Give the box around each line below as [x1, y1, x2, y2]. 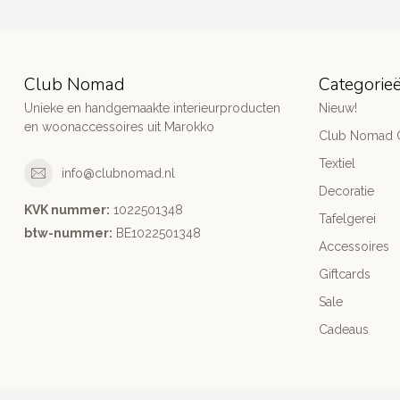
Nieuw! [319, 101, 357, 116]
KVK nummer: [24, 203, 110, 218]
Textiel [319, 156, 355, 171]
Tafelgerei [319, 212, 376, 227]
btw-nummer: [24, 226, 112, 241]
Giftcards [319, 267, 371, 282]
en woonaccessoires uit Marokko [24, 120, 214, 135]
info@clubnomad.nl [62, 165, 175, 180]
